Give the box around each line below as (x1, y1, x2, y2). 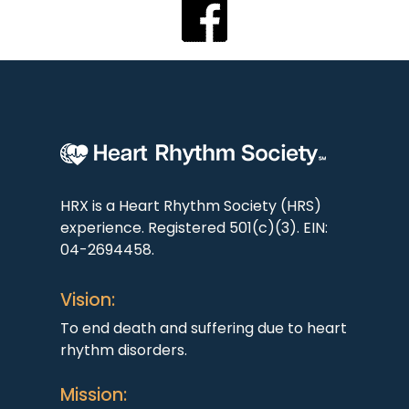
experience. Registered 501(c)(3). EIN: (59, 216, 328, 238)
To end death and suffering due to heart (59, 317, 347, 339)
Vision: (59, 287, 115, 312)
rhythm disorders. (59, 339, 187, 361)
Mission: (59, 382, 127, 407)
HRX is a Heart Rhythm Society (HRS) (59, 194, 321, 216)
